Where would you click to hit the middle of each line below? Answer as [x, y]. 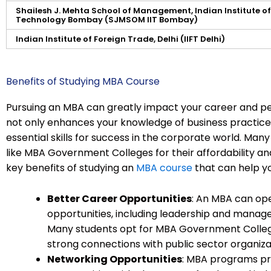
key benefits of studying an [71, 168]
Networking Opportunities [115, 259]
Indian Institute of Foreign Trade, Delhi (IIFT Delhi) [120, 39]
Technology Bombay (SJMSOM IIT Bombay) [107, 19]
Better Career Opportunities [119, 198]
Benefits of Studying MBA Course [83, 81]
